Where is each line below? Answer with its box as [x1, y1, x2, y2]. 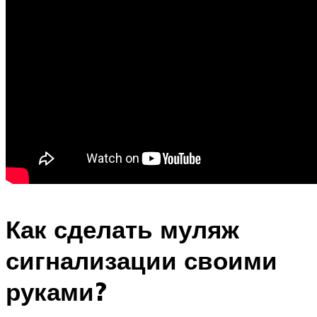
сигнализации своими [6, 244, 277, 276]
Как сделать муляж [6, 213, 239, 245]
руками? [6, 275, 107, 307]
